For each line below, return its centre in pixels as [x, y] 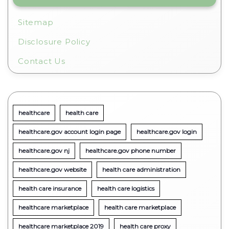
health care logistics [126, 188]
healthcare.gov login [167, 131]
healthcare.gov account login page [70, 131]
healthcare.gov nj [44, 150]
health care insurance [50, 188]
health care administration [141, 169]
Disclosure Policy [54, 41]
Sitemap [36, 22]
